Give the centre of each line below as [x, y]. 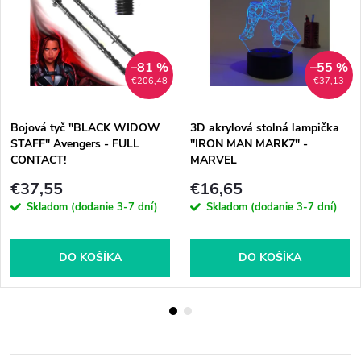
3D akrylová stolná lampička [265, 127]
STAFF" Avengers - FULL [75, 143]
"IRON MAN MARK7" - [249, 143]
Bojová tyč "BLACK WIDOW [85, 127]
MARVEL [214, 160]
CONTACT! [38, 160]
